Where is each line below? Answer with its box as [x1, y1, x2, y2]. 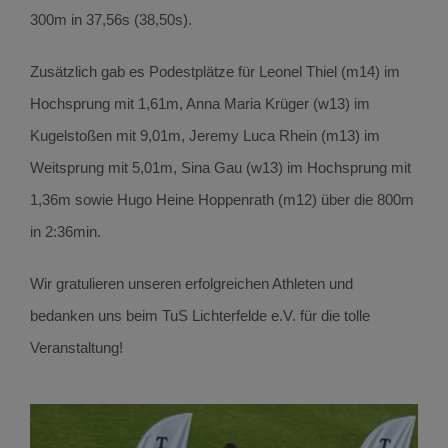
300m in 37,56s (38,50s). [29, 11, 192, 28]
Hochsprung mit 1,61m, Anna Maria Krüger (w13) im [29, 95, 370, 112]
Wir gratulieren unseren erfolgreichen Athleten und [29, 275, 353, 292]
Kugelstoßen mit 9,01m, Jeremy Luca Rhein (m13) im [29, 127, 380, 144]
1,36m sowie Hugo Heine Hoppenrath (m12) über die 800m [29, 191, 414, 208]
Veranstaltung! [29, 339, 123, 356]
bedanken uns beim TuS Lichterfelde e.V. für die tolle [29, 307, 370, 324]
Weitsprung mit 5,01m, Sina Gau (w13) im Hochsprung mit [29, 159, 411, 176]
